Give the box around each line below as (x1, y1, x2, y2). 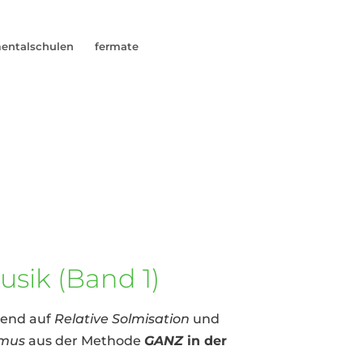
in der (183, 332, 228, 348)
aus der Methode (28, 332, 145, 348)
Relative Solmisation (54, 310, 190, 327)
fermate (95, 40, 139, 53)
